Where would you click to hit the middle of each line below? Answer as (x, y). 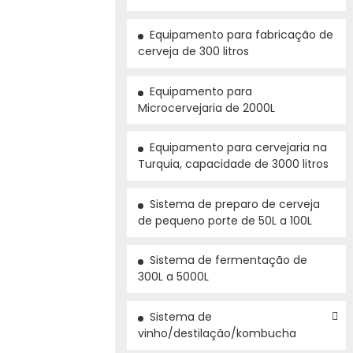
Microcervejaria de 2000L (206, 108)
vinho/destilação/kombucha (217, 333)
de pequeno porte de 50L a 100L (225, 220)
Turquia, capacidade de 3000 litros (233, 164)
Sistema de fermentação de (229, 260)
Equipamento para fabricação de (242, 34)
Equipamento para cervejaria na (238, 148)
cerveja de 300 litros (193, 51)
